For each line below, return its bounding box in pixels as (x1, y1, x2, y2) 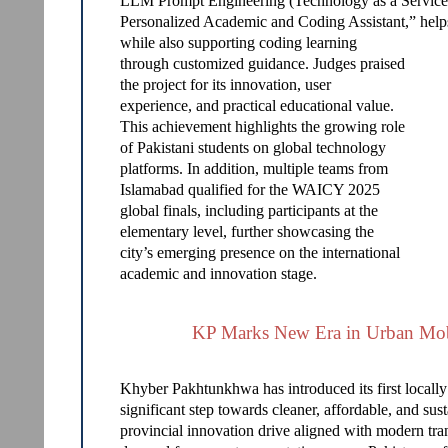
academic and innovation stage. (120, 265, 317, 282)
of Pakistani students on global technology (120, 139, 386, 156)
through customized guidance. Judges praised (120, 55, 405, 72)
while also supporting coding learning (120, 34, 357, 51)
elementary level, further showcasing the (120, 223, 374, 240)
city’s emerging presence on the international (120, 244, 400, 261)
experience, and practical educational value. (120, 97, 394, 114)
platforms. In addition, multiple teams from (120, 160, 388, 177)
